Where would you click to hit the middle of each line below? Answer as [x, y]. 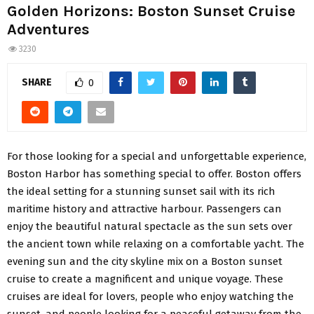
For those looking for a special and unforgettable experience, [157, 156]
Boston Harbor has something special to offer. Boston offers [154, 173]
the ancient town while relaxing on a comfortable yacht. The [156, 244]
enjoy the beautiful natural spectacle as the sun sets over [150, 226]
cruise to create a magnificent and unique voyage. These [145, 279]
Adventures [48, 30]
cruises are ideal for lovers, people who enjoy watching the [150, 296]
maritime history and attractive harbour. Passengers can [144, 209]
